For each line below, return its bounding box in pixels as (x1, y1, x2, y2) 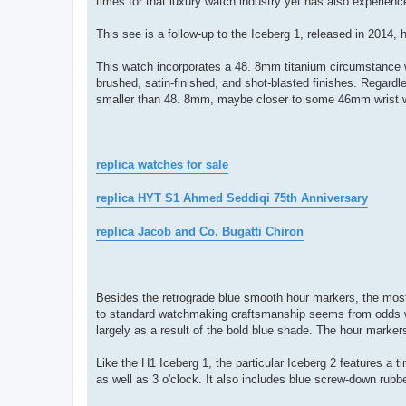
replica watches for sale (96, 158, 228, 172)
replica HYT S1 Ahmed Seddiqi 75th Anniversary (96, 191, 368, 206)
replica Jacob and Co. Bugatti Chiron (96, 225, 304, 239)
